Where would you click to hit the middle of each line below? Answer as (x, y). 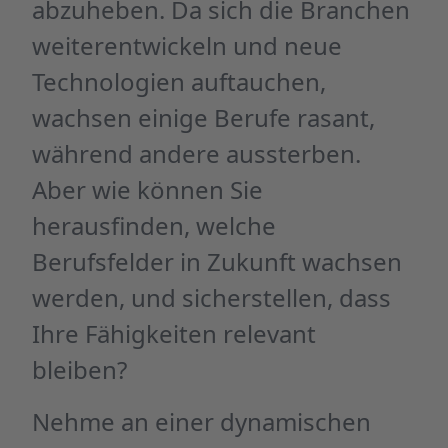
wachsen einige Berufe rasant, (203, 117)
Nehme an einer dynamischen (201, 421)
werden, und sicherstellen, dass (211, 297)
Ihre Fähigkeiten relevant (174, 333)
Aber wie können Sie (147, 189)
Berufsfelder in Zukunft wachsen (217, 261)
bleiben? (79, 369)
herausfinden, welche (154, 225)
